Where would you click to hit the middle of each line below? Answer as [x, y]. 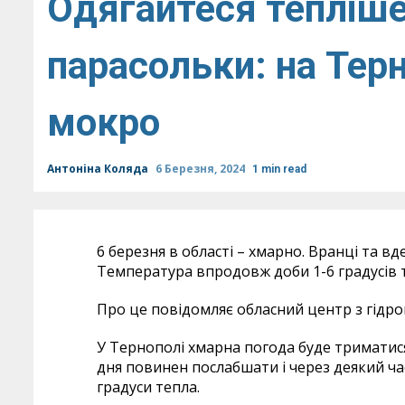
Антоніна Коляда [99, 169]
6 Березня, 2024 [202, 169]
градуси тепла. [148, 387]
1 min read [279, 169]
